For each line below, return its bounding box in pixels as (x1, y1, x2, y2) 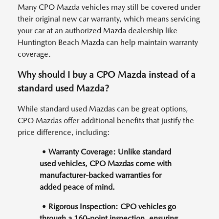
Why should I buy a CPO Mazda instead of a (18, 69, 196, 81)
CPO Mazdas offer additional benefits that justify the (18, 116, 194, 126)
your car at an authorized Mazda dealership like (18, 26, 177, 36)
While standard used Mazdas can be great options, (18, 104, 188, 114)
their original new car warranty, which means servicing (18, 14, 200, 24)
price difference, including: (18, 128, 112, 137)
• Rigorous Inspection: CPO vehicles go (40, 202, 176, 212)
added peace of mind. (40, 182, 115, 192)
